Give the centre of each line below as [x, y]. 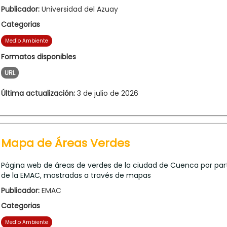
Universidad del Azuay [79, 9]
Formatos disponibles [39, 56]
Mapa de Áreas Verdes [65, 143]
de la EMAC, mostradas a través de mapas [76, 175]
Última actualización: [38, 93]
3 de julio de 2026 [107, 93]
